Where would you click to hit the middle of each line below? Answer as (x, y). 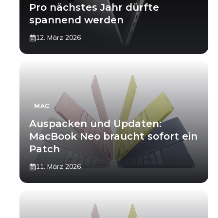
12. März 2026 (58, 37)
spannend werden (76, 20)
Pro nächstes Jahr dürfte (94, 7)
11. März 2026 (58, 166)
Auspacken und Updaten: (95, 124)
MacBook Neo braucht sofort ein (113, 136)
